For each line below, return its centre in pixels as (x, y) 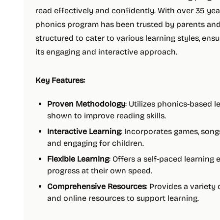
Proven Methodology (86, 104)
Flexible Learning (78, 159)
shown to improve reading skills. (107, 116)
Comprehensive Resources (96, 186)
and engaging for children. (96, 143)
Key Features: (60, 80)
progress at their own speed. (100, 171)
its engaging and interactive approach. (106, 52)
